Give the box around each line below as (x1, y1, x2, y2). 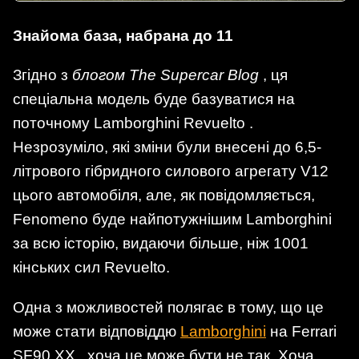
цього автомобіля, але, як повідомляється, (13, 187, 315, 204)
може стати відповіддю (13, 322, 180, 340)
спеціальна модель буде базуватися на (13, 91, 295, 108)
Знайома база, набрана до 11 (13, 27, 233, 45)
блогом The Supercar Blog (72, 67, 259, 84)
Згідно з (13, 67, 72, 84)
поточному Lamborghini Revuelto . (13, 115, 253, 132)
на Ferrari (266, 322, 337, 340)
